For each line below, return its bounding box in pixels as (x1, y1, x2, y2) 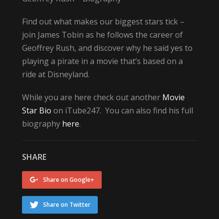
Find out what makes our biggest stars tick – (22, 16, 184, 27)
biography (22, 118, 62, 129)
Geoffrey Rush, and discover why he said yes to (22, 43, 193, 53)
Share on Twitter (43, 200, 90, 209)
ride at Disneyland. (22, 69, 89, 80)
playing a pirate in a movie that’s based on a (22, 56, 183, 66)
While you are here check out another (22, 92, 162, 103)
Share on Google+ (43, 175, 94, 184)
